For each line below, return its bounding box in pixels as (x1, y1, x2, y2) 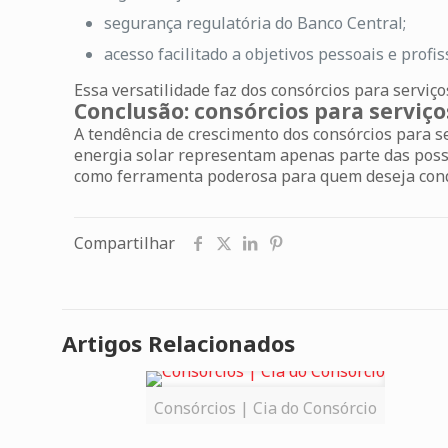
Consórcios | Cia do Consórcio (153, 397, 377, 419)
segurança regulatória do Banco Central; (104, 12, 407, 34)
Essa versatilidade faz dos (74, 79, 272, 101)
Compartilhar (74, 232, 175, 254)
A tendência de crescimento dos (74, 123, 314, 145)
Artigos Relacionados (62, 328, 295, 358)
